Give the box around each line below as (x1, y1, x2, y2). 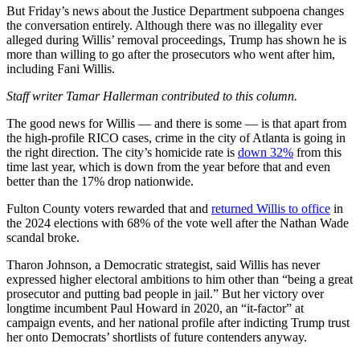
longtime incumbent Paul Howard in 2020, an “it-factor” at (6, 301, 304, 315)
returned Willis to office (211, 201, 330, 215)
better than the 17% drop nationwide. (6, 174, 194, 188)
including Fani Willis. (6, 61, 115, 76)
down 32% (238, 145, 293, 159)
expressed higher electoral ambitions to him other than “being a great (6, 272, 353, 286)
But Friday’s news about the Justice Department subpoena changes (6, 3, 344, 18)
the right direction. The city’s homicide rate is (6, 145, 238, 159)
